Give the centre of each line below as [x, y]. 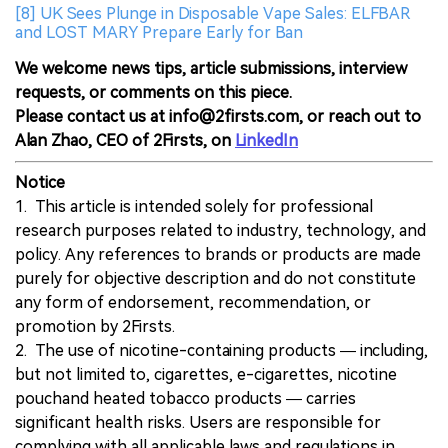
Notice [40, 183]
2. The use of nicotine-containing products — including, [221, 351]
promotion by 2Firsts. [95, 327]
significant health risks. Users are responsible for [198, 423]
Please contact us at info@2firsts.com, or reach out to [218, 117]
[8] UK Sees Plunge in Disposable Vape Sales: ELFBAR [212, 14]
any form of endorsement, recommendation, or [193, 303]
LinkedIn [266, 141]
